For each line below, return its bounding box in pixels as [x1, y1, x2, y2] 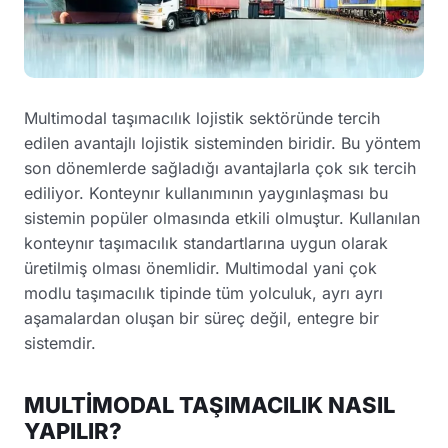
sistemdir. [24, 333, 96, 353]
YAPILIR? [24, 418, 122, 444]
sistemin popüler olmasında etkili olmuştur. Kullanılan [24, 208, 420, 228]
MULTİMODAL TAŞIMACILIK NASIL [24, 392, 395, 418]
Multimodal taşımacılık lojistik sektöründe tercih [24, 108, 380, 128]
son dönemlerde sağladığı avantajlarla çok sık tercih [24, 158, 416, 178]
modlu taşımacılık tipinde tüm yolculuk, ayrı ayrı [24, 283, 383, 303]
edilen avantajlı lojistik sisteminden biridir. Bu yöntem [24, 133, 421, 153]
